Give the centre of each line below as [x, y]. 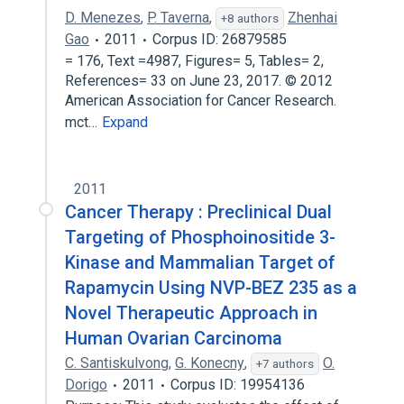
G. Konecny [210, 363]
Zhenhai [312, 18]
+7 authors [285, 363]
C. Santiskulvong [117, 363]
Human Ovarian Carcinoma [174, 338]
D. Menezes [103, 18]
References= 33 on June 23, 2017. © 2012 [199, 81]
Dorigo [86, 385]
